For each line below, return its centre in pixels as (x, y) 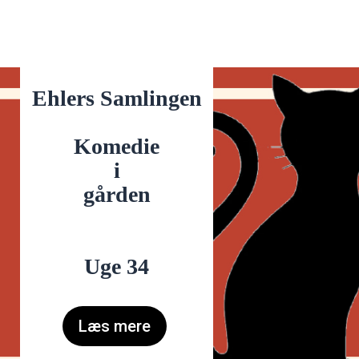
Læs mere (115, 326)
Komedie (117, 146)
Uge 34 (117, 266)
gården (117, 194)
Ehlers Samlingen (117, 98)
